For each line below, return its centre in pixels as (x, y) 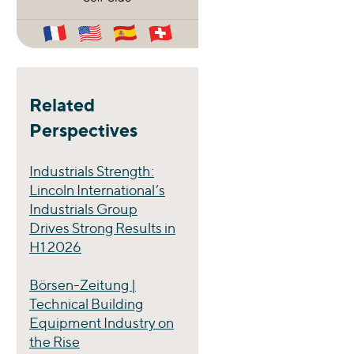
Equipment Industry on (101, 323)
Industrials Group (83, 209)
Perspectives (83, 130)
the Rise (54, 342)
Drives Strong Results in (102, 228)
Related (62, 105)
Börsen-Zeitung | (82, 285)
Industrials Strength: (91, 171)
